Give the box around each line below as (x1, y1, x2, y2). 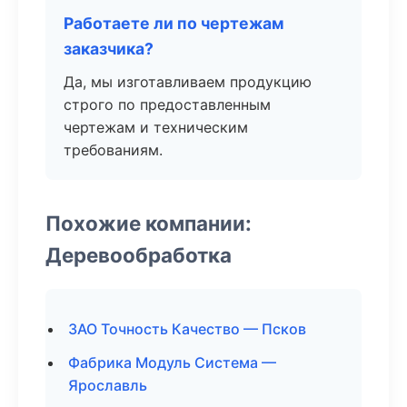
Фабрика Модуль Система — (68, 353, 276, 372)
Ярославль (68, 376, 147, 394)
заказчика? (64, 39, 154, 58)
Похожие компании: (45, 211, 252, 235)
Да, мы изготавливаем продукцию (64, 73, 312, 91)
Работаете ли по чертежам (64, 14, 284, 33)
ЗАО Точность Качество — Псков (68, 320, 306, 338)
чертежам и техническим (64, 118, 248, 136)
